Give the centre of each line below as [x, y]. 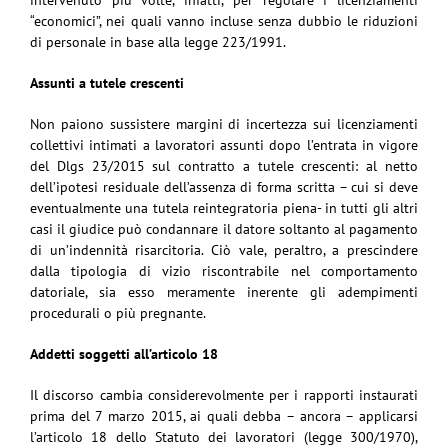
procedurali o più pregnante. [118, 313]
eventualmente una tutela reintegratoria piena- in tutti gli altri [224, 208]
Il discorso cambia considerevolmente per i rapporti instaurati [224, 395]
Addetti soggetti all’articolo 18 [124, 354]
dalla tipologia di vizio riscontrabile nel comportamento [224, 271]
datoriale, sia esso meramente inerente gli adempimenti [224, 292]
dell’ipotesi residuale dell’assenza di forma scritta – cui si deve [224, 187]
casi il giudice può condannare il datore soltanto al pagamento [224, 229]
